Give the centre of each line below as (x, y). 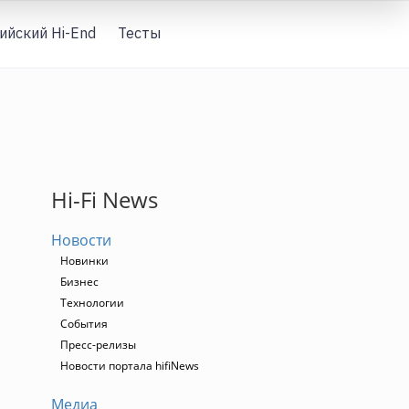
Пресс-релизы (98, 345)
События (84, 324)
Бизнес (79, 282)
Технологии (92, 303)
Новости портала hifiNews (130, 366)
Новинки (84, 261)
